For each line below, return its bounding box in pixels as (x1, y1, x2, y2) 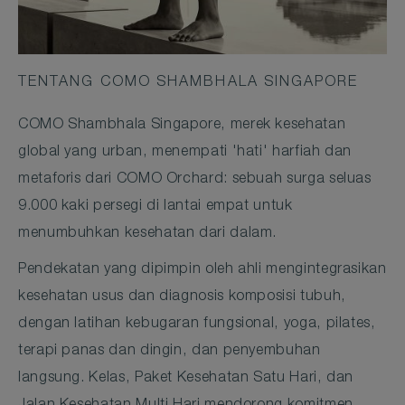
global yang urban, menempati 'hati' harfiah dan (18, 146, 353, 160)
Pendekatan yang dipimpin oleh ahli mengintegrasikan (18, 263, 387, 278)
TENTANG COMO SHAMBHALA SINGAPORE (18, 76, 359, 90)
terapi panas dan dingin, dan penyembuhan (18, 344, 321, 359)
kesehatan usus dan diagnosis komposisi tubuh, (18, 290, 346, 305)
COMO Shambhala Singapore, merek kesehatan (18, 118, 346, 133)
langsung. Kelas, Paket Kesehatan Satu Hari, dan (18, 372, 354, 386)
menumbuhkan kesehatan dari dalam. (18, 227, 278, 241)
